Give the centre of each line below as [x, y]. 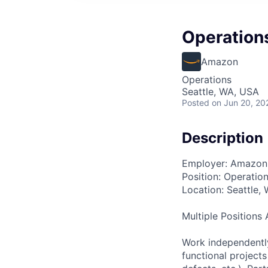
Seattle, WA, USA [220, 92]
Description [223, 138]
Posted [196, 103]
